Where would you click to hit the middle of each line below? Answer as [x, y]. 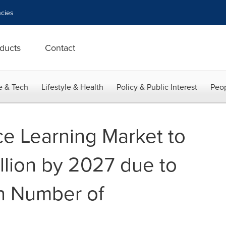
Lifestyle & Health [72, 87]
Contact [60, 48]
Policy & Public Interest [157, 87]
